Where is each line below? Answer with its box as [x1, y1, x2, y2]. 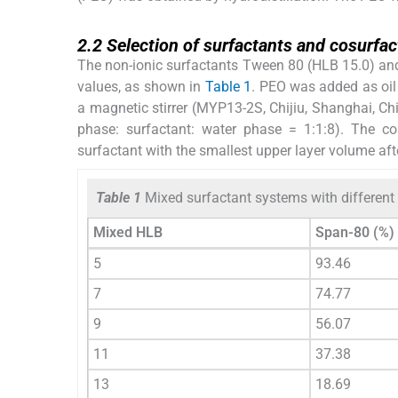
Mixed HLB [93, 223, 163, 241]
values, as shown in [77, 77, 205, 95]
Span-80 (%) [315, 223, 394, 241]
